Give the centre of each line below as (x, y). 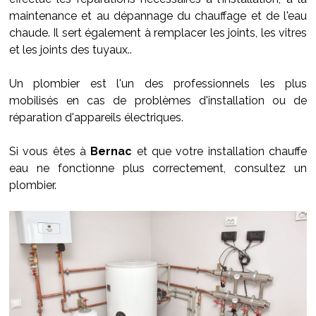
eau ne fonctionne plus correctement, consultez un (158, 168)
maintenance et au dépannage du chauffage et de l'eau (158, 16)
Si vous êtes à (50, 151)
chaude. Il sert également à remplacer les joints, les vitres (158, 33)
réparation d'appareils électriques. (96, 117)
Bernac (111, 151)
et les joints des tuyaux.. (71, 50)
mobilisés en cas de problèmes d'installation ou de (158, 101)
